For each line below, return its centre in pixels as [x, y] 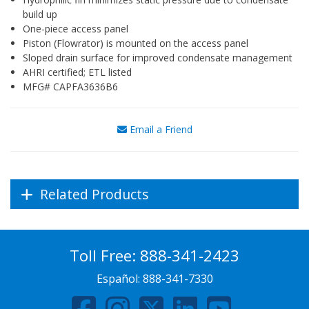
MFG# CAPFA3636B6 [70, 86]
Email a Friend [159, 129]
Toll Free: [105, 255]
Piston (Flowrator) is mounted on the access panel [136, 43]
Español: [119, 278]
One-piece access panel [76, 28]
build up [40, 14]
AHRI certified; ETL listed [77, 72]
